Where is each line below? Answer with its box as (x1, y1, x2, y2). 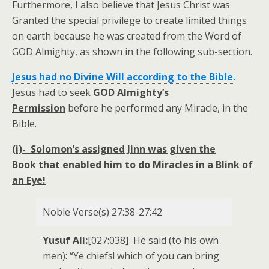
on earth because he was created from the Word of (12, 29, 241, 43)
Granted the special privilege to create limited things (12, 14, 247, 27)
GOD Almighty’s (93, 86, 169, 99)
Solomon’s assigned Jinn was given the (26, 142, 216, 156)
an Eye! (12, 174, 46, 187)
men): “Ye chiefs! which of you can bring (43, 249, 219, 262)
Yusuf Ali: (43, 234, 88, 247)
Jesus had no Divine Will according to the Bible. (12, 70, 235, 83)
